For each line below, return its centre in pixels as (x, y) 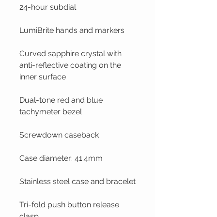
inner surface (43, 77)
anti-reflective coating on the (70, 65)
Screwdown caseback (59, 135)
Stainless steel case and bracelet (77, 182)
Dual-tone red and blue (61, 100)
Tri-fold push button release (69, 205)
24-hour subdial (48, 7)
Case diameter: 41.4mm (61, 158)
